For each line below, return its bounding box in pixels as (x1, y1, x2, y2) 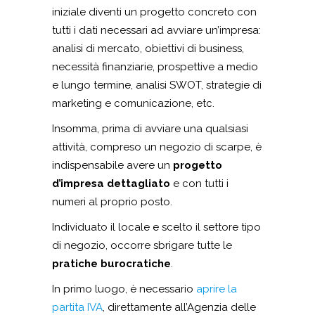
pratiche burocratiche (52, 257, 171, 271)
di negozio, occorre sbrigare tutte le (52, 239, 232, 252)
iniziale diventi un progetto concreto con (52, 6, 257, 19)
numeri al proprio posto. (52, 195, 172, 209)
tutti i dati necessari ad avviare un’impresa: (52, 24, 261, 37)
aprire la (196, 283, 237, 296)
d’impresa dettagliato (52, 177, 170, 191)
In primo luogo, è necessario (52, 283, 196, 296)
